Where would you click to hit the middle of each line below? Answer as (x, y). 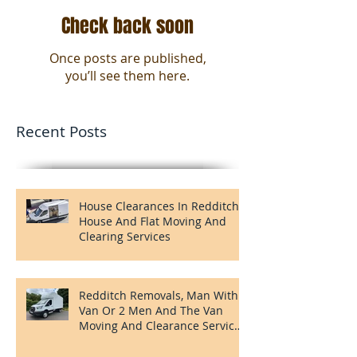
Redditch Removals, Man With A (164, 295)
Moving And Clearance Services (163, 325)
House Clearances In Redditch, (160, 206)
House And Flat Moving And (153, 221)
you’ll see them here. (127, 75)
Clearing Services (125, 236)
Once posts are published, (127, 58)
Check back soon (127, 25)
